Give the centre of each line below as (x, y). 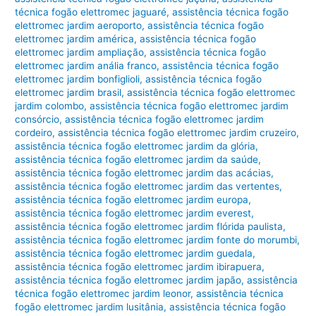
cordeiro (34, 132)
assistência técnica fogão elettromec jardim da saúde (137, 159)
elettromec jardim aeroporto (79, 25)
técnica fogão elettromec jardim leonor (103, 293)
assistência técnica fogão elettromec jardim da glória (135, 146)
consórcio (37, 119)
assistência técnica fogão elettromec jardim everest (133, 213)
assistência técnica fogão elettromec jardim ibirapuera (139, 266)
